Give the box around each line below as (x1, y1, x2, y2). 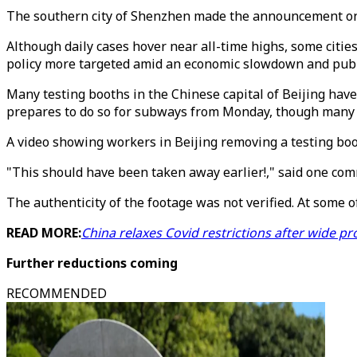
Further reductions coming (6, 254, 178, 272)
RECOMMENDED (6, 284, 107, 302)
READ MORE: (6, 224, 81, 241)
